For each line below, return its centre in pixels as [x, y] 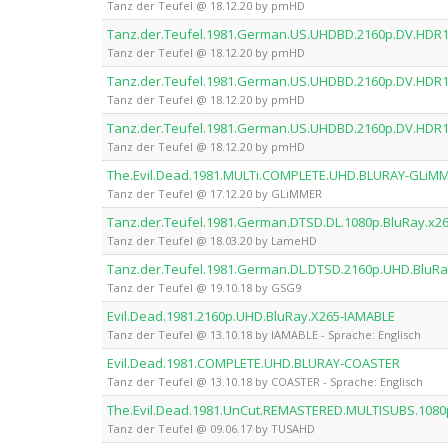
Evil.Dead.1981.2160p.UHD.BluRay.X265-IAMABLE [251, 316]
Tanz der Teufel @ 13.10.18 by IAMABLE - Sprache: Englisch [264, 334]
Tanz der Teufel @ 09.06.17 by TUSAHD [211, 428]
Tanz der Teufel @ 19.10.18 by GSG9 [204, 287]
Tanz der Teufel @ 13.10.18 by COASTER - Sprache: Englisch [265, 381]
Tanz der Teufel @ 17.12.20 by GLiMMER [214, 193]
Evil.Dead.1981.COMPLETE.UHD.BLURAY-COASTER [253, 363]
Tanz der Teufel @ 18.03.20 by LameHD [212, 240]
